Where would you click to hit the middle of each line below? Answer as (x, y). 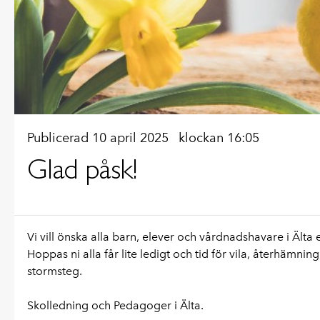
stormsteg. (55, 271)
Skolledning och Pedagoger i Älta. (115, 305)
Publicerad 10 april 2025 (100, 137)
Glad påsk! (82, 168)
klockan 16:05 (219, 137)
